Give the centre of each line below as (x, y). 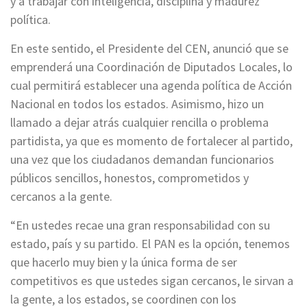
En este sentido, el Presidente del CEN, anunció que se (149, 48)
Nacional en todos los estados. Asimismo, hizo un (137, 103)
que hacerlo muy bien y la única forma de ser (124, 262)
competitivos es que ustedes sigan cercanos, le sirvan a (152, 280)
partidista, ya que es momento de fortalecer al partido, (151, 140)
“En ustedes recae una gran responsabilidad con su (140, 225)
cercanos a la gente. (61, 196)
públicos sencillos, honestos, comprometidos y (130, 177)
